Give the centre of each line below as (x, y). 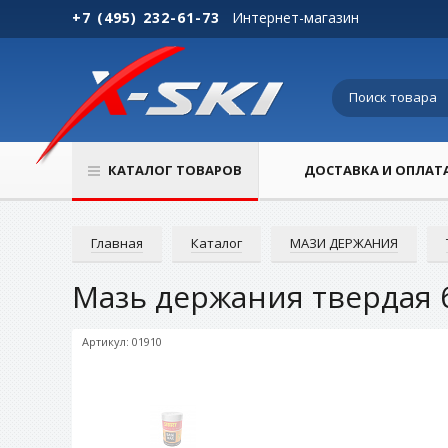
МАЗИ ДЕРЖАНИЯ (344, 243)
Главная (117, 243)
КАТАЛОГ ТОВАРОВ (175, 170)
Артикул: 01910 (122, 341)
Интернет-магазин (295, 17)
